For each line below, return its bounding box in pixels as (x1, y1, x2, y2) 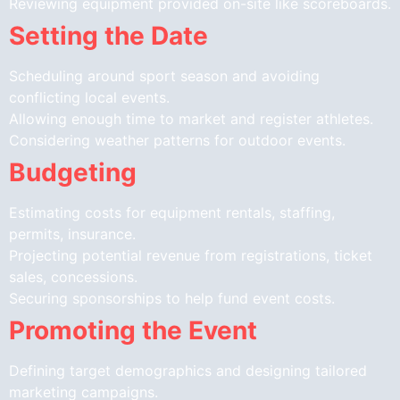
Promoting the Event (9, 314, 257, 346)
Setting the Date (9, 20, 208, 51)
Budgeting (9, 156, 137, 187)
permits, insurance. (9, 224, 136, 243)
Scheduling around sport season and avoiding (9, 66, 320, 85)
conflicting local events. (9, 87, 170, 106)
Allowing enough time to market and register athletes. (9, 109, 373, 128)
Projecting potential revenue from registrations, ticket (9, 246, 372, 264)
